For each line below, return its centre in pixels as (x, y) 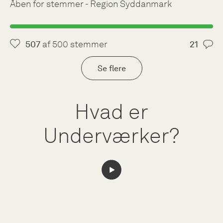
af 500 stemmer (74, 44)
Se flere (111, 68)
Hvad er (111, 112)
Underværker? (111, 136)
